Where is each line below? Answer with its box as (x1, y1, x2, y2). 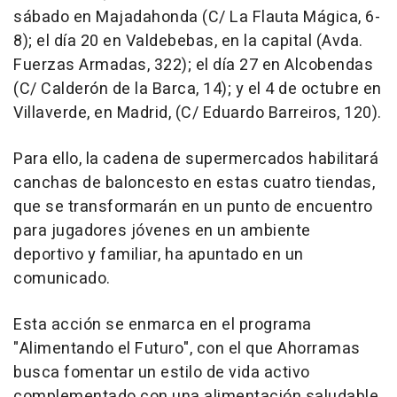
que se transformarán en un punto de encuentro (13, 195, 373, 220)
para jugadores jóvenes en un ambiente (13, 219, 311, 244)
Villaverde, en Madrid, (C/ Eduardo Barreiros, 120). (13, 101, 382, 126)
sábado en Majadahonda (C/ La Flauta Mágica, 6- (13, 5, 380, 30)
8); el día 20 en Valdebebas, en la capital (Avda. (13, 29, 363, 54)
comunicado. (13, 267, 111, 292)
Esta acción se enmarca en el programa (13, 313, 312, 338)
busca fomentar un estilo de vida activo (13, 361, 310, 385)
